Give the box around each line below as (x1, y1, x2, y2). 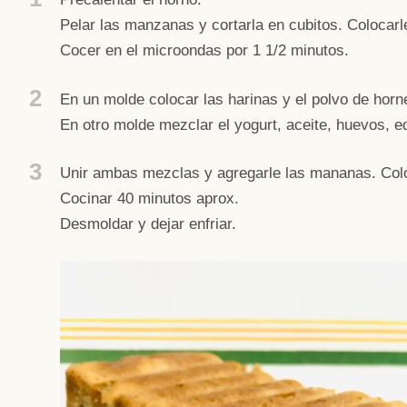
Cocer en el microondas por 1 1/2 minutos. (60, 42, 349, 60)
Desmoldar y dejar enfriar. (60, 215, 236, 233)
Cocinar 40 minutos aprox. (60, 190, 239, 208)
